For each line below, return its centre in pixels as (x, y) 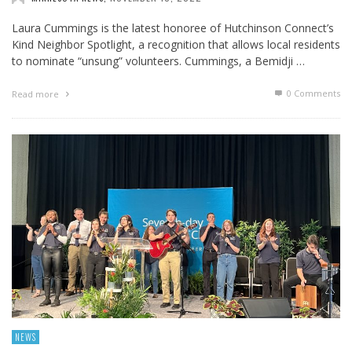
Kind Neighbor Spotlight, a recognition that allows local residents (176, 44)
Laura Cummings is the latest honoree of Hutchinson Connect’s (173, 27)
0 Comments (312, 93)
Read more (37, 93)
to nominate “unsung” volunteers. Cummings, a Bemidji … (158, 60)
